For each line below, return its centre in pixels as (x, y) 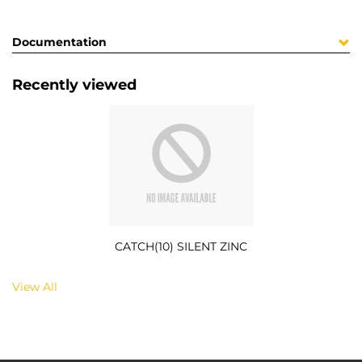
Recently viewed (74, 85)
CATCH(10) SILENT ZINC (181, 246)
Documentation (59, 42)
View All (35, 286)
